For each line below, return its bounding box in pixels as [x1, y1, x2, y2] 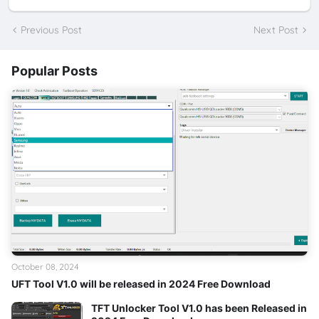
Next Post [253, 23, 298, 36]
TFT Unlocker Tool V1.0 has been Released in [91, 302, 307, 315]
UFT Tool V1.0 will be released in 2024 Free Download [11, 278, 271, 291]
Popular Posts [11, 63, 98, 79]
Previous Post [21, 23, 82, 36]
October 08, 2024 [11, 261, 79, 273]
